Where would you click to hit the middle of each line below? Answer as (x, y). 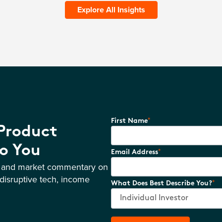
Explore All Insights (111, 10)
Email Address (135, 153)
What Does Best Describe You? (162, 184)
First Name (129, 121)
